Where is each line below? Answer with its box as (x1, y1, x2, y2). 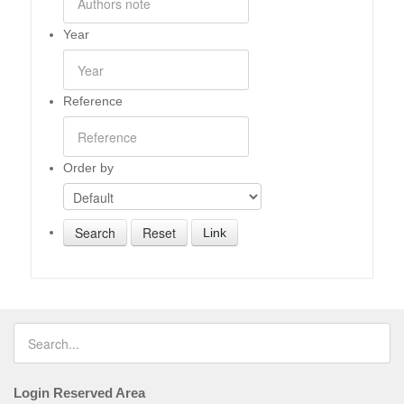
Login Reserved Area (14, 385, 145, 400)
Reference (63, 94, 123, 108)
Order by (63, 161, 114, 175)
